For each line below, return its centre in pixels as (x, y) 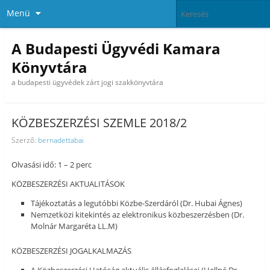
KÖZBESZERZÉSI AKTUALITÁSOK (68, 184)
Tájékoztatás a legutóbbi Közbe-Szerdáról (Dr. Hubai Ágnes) (137, 203)
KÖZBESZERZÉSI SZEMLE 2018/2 (99, 123)
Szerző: (24, 140)
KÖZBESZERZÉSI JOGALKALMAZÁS (71, 250)
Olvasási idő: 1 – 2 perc (51, 165)
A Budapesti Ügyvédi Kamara (116, 48)
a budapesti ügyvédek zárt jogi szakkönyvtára (87, 82)
